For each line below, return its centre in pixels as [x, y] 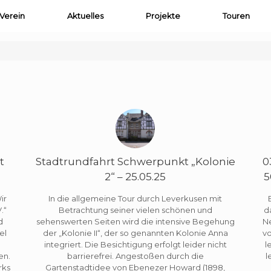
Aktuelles [85, 16]
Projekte [163, 16]
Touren [236, 16]
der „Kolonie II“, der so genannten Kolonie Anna [135, 233]
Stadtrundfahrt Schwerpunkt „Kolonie [135, 162]
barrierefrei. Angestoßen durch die [135, 256]
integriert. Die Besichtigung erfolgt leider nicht [135, 244]
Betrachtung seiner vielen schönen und [135, 210]
